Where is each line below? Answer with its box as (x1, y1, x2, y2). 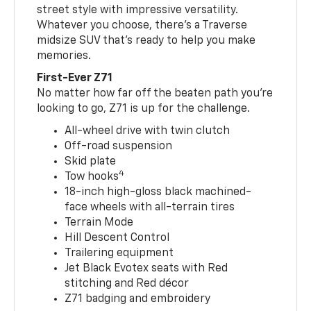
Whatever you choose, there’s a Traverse (37, 19, 248, 31)
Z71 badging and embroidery (65, 293, 211, 305)
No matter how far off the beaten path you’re (37, 87, 274, 99)
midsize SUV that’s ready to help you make (37, 35, 256, 47)
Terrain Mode (65, 217, 134, 228)
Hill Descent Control (65, 232, 170, 244)
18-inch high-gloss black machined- (65, 186, 252, 198)
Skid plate (65, 155, 117, 167)
